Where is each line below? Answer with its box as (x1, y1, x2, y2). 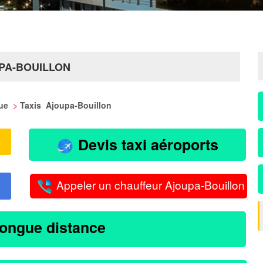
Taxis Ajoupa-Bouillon (20, 99, 112, 111)
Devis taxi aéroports (74, 134, 218, 155)
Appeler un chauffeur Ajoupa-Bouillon (53, 177, 245, 193)
